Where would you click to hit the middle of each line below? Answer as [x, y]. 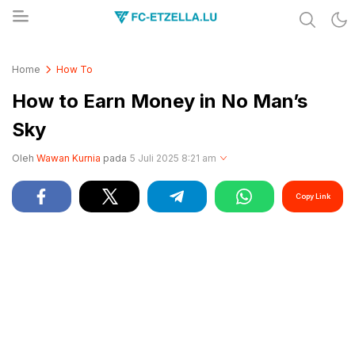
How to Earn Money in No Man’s [160, 101]
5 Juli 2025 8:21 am [173, 158]
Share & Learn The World [106, 52]
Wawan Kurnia [69, 158]
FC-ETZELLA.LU [80, 61]
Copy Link [313, 196]
